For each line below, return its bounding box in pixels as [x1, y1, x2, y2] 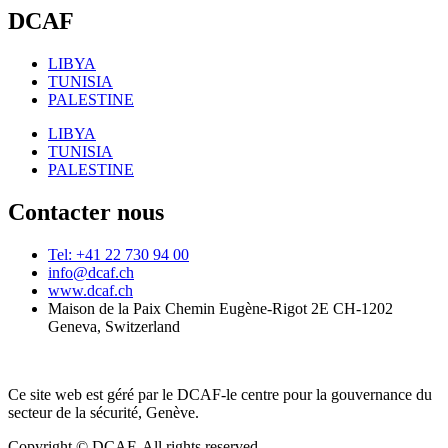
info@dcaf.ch [48, 263, 134, 281]
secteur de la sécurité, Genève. [8, 403, 199, 421]
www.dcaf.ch [48, 281, 133, 299]
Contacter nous [8, 198, 164, 225]
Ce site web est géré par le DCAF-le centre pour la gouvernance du [8, 385, 432, 403]
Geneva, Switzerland [48, 317, 180, 335]
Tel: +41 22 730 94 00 [48, 245, 189, 263]
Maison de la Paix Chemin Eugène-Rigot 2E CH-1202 [48, 299, 393, 317]
